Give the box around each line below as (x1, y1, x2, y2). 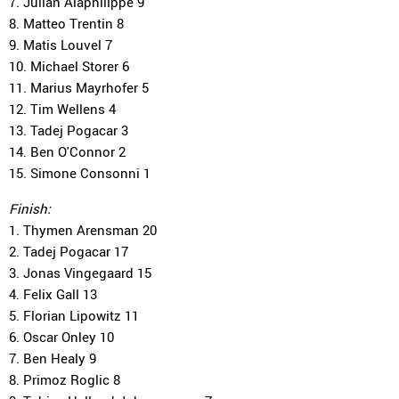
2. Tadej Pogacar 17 (9, 242, 128, 260)
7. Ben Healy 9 (9, 349, 96, 367)
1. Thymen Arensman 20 (9, 221, 157, 239)
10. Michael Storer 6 (9, 57, 129, 75)
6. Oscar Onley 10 (9, 328, 114, 346)
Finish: (9, 199, 51, 217)
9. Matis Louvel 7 (9, 36, 112, 53)
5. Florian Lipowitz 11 (9, 306, 139, 324)
